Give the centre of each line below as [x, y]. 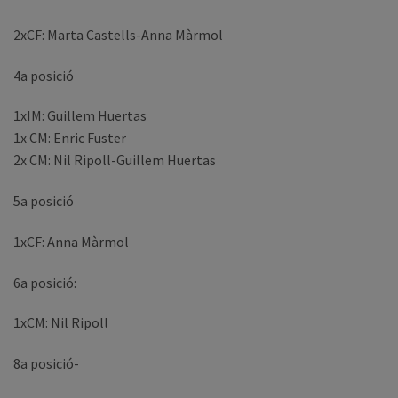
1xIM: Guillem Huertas [80, 116]
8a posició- [46, 364]
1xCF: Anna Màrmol [71, 241]
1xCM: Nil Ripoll [61, 323]
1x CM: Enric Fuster [70, 138]
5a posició [44, 201]
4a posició [44, 75]
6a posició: [45, 282]
